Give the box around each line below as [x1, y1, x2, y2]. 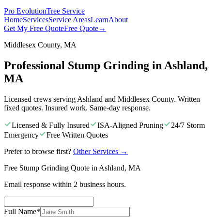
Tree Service [46, 7, 85, 15]
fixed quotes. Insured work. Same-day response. [4, 103, 151, 112]
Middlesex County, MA [4, 41, 77, 49]
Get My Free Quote [4, 24, 64, 32]
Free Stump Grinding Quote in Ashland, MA [4, 163, 141, 172]
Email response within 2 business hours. [4, 180, 126, 188]
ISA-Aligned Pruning [97, 121, 163, 129]
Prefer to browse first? [4, 147, 71, 155]
